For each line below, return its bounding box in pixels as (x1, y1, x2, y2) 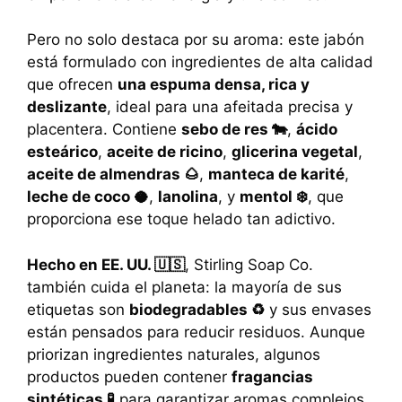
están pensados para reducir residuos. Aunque (27, 322, 365, 341)
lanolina (158, 188, 218, 206)
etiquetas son (27, 300, 129, 319)
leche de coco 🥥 (27, 188, 149, 206)
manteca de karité (208, 165, 345, 184)
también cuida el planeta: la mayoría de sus (27, 277, 342, 296)
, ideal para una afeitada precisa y (107, 98, 353, 117)
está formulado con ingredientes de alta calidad (27, 53, 373, 72)
